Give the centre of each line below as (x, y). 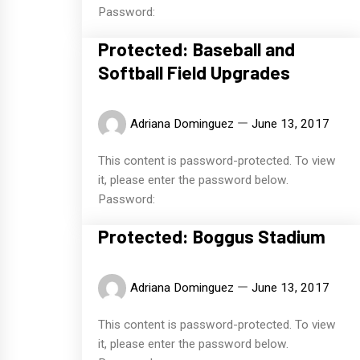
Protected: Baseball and (196, 49)
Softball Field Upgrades (194, 73)
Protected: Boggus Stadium (212, 237)
